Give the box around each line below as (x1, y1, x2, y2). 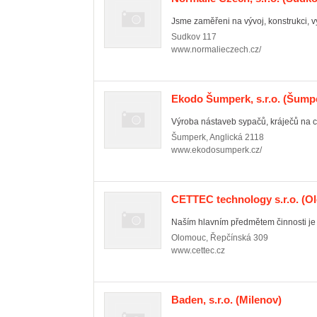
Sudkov (171, 32, 200, 42)
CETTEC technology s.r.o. (171, 193, 299, 205)
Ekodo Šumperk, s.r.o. (171, 93, 280, 105)
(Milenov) (233, 294, 282, 306)
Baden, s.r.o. (171, 294, 233, 306)
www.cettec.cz (171, 246, 225, 255)
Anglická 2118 (209, 132, 264, 142)
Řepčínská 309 (210, 233, 268, 243)
